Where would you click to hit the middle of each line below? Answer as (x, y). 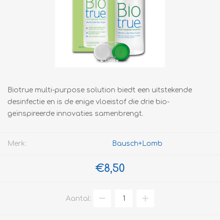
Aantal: (79, 198)
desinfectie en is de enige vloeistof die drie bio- (88, 102)
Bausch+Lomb (137, 144)
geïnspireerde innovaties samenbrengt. (75, 114)
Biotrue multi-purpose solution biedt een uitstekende (100, 90)
